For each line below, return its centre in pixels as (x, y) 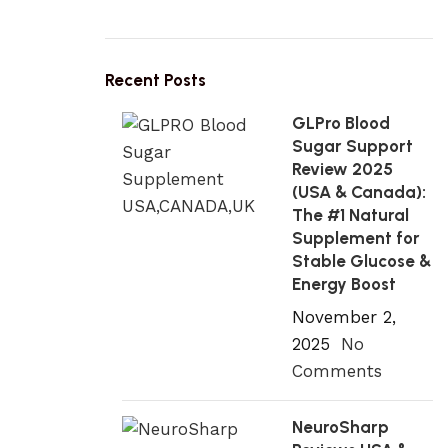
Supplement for (356, 238)
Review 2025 (343, 169)
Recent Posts (155, 80)
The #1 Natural (351, 215)
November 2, (344, 317)
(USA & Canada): (359, 192)
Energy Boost (344, 284)
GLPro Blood (341, 123)
